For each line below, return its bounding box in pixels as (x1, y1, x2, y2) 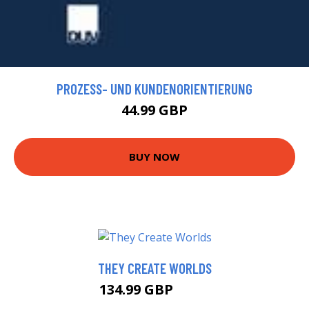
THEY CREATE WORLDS (97, 259, 212, 277)
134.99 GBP (99, 280, 177, 299)
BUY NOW (129, 150, 180, 164)
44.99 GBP (121, 100, 188, 119)
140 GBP (177, 286, 210, 298)
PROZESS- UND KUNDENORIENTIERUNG (57, 79, 252, 97)
